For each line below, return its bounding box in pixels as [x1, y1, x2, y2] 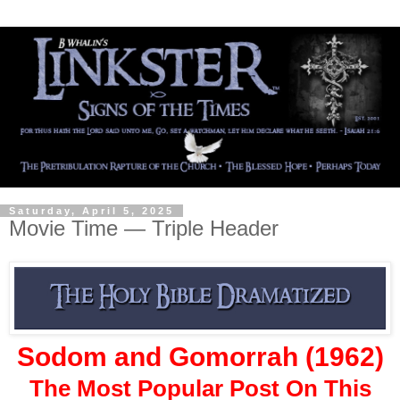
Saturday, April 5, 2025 [9, 204, 174, 216]
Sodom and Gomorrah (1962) [16, 341, 384, 371]
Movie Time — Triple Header [9, 215, 279, 240]
